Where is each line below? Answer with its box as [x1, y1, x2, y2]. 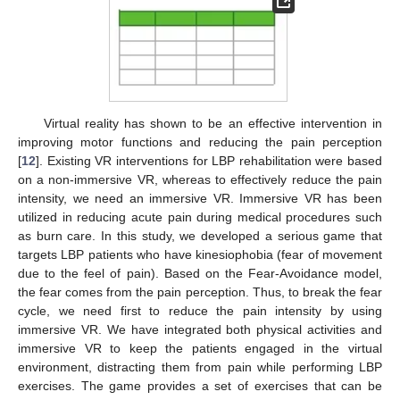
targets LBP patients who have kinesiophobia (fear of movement [18, 246, 382, 262]
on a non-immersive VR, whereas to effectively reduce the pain [18, 171, 382, 187]
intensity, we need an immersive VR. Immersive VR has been [18, 190, 382, 205]
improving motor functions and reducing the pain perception [18, 134, 382, 149]
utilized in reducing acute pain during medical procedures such [18, 209, 382, 224]
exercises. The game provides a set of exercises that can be [18, 378, 382, 393]
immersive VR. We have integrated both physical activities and [18, 321, 382, 337]
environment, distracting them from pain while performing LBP [18, 359, 382, 374]
